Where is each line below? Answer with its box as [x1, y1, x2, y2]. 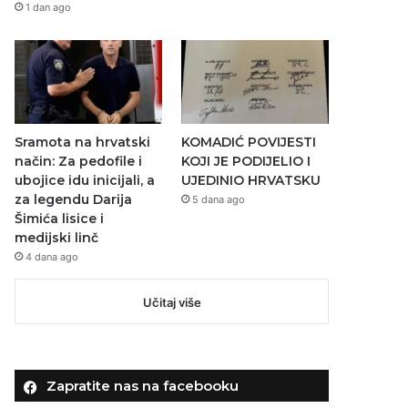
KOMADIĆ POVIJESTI [180, 133, 316, 150]
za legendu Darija [15, 190, 133, 208]
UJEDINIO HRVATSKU [180, 171, 321, 189]
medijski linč [15, 229, 99, 246]
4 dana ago [25, 250, 79, 263]
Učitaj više [142, 294, 201, 310]
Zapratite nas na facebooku [46, 376, 240, 394]
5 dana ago [191, 192, 245, 206]
